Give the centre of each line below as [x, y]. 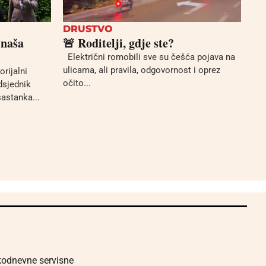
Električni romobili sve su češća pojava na [149, 57]
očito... [77, 83]
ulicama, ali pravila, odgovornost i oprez [142, 70]
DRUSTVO [88, 28]
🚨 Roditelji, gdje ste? [118, 43]
